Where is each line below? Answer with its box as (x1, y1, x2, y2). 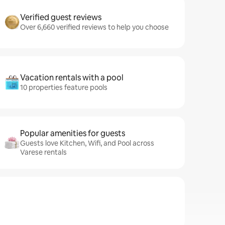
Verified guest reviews (20, 12, 101, 23)
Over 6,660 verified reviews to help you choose (20, 23, 169, 32)
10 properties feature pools (20, 83, 107, 92)
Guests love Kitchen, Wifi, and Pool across (20, 139, 154, 148)
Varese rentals (20, 148, 67, 157)
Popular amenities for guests (20, 128, 125, 139)
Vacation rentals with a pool (20, 72, 124, 83)
